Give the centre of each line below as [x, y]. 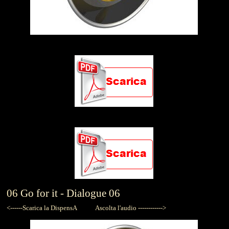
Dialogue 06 [93, 193]
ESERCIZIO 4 [114, 47]
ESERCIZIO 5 [114, 119]
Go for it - [43, 193]
